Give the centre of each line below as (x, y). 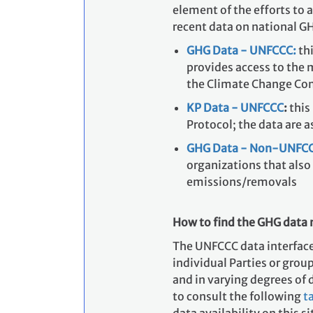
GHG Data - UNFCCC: (241, 51)
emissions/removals (242, 182)
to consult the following (238, 297)
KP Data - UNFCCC (235, 108)
